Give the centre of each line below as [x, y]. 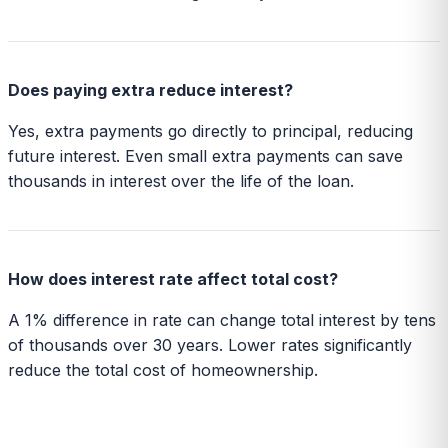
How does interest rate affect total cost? [173, 278]
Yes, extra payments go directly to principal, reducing [210, 130]
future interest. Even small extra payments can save [205, 155]
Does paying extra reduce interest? [150, 89]
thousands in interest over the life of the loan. [181, 180]
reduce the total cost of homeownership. [163, 369]
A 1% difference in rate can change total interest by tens [222, 319]
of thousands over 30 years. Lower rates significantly [210, 344]
